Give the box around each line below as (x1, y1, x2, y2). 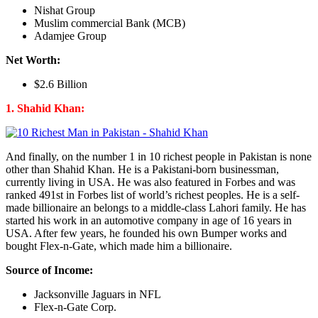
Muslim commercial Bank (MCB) (34, 16, 185, 29)
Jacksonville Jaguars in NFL (34, 287, 161, 300)
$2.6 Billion (34, 77, 87, 90)
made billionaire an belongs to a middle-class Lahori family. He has (6, 201, 306, 214)
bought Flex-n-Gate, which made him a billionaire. (6, 239, 232, 252)
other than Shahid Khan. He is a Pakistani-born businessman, (6, 163, 279, 175)
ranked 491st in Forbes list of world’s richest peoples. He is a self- (6, 188, 300, 201)
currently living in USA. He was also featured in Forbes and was (6, 175, 295, 188)
